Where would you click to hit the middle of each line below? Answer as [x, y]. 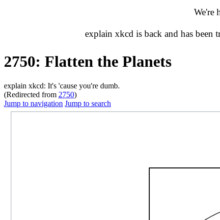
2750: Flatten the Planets [88, 62]
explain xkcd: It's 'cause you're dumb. [62, 85]
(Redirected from [31, 94]
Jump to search [88, 103]
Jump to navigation [33, 103]
